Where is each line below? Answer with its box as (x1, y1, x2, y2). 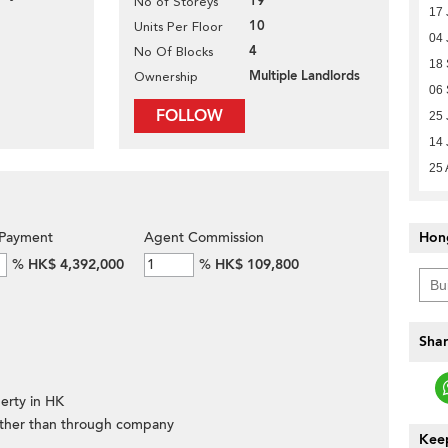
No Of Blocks (134, 44, 213, 59)
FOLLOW (156, 105, 223, 127)
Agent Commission (144, 228, 264, 247)
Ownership (134, 69, 198, 84)
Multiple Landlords (249, 67, 360, 85)
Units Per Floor (134, 19, 223, 34)
